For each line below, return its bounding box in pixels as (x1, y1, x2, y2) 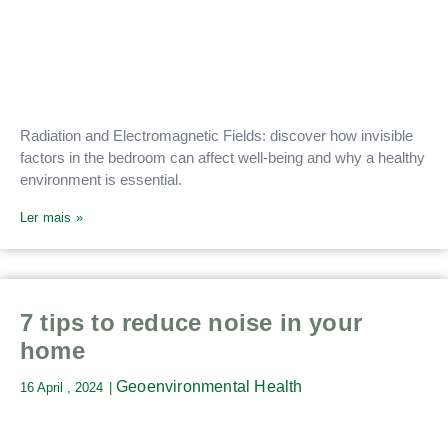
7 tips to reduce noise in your (20, 309, 363, 337)
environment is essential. (20, 170, 182, 188)
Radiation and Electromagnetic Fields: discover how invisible (20, 126, 413, 144)
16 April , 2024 (20, 380, 103, 396)
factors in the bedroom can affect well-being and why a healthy (20, 148, 425, 166)
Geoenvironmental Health (116, 378, 303, 396)
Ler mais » (20, 210, 83, 226)
